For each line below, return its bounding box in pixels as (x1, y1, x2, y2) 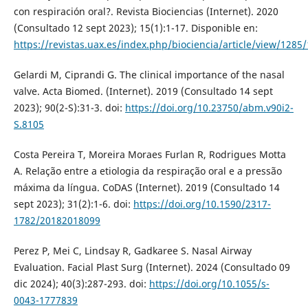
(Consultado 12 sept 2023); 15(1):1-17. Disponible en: (13, 21, 258, 34)
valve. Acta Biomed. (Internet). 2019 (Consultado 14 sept (13, 84, 273, 98)
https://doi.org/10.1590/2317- (133, 197, 271, 210)
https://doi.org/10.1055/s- (148, 276, 269, 290)
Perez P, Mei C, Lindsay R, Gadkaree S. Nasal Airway (13, 243, 252, 257)
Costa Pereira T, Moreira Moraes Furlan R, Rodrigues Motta (13, 147, 286, 161)
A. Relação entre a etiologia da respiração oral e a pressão (13, 164, 282, 177)
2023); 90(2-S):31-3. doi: (13, 100, 125, 114)
